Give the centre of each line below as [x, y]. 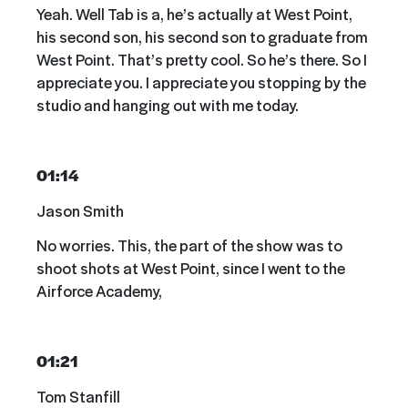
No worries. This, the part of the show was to [189, 245]
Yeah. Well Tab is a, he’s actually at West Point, [194, 14]
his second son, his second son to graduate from [202, 37]
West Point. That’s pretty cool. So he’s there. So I [202, 60]
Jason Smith [80, 210]
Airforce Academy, [99, 291]
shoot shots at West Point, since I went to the [191, 268]
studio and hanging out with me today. [168, 105]
